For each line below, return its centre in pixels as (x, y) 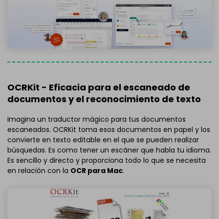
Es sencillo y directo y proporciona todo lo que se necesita (107, 160)
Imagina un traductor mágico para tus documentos (97, 119)
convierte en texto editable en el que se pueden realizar (103, 140)
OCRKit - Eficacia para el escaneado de (99, 87)
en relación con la (39, 170)
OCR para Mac (97, 170)
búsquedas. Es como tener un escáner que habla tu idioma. (109, 150)
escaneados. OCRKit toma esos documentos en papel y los (109, 129)
